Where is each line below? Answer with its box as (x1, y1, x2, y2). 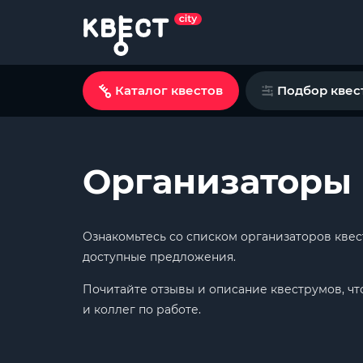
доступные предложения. (83, 250, 236, 264)
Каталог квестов (115, 83, 223, 98)
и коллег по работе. (83, 302, 201, 317)
